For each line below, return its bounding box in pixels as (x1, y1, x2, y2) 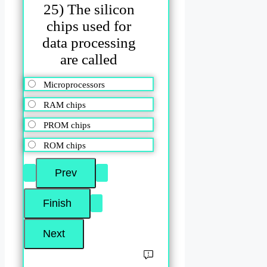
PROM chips (44, 120, 91, 131)
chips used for (46, 17, 132, 34)
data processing (42, 34, 136, 51)
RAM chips (44, 100, 86, 110)
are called (60, 51, 118, 67)
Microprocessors (44, 80, 105, 90)
